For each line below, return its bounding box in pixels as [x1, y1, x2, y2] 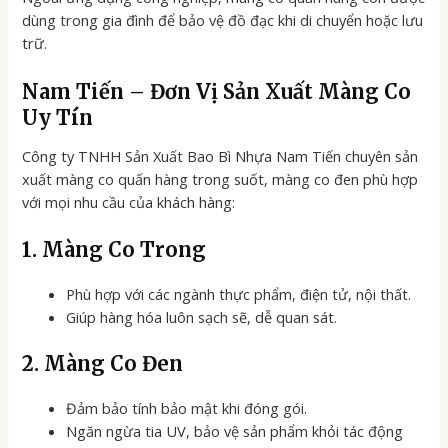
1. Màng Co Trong [22, 237, 207, 263]
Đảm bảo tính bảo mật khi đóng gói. [66, 397, 308, 418]
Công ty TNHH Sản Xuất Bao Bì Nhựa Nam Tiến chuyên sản [22, 145, 419, 166]
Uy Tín [22, 104, 94, 130]
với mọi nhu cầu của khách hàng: [22, 191, 236, 212]
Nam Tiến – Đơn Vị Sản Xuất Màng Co [22, 78, 412, 104]
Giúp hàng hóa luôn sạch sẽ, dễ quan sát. [66, 307, 338, 328]
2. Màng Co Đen [22, 350, 184, 376]
